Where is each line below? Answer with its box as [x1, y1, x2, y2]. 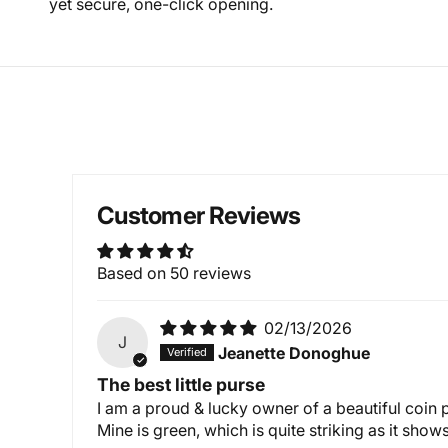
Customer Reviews [97, 200, 301, 230]
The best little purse [97, 373, 265, 395]
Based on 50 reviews [97, 262, 251, 283]
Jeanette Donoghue [218, 342, 371, 363]
